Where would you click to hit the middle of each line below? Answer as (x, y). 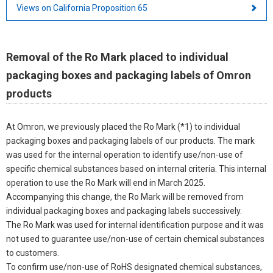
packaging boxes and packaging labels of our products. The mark (130, 140)
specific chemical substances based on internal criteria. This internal (136, 168)
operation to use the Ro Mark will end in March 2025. (106, 183)
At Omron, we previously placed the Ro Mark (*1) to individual (123, 126)
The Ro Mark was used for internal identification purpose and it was (135, 225)
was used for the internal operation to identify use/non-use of (125, 154)
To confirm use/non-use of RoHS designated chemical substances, (134, 267)
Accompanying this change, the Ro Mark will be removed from (125, 197)
